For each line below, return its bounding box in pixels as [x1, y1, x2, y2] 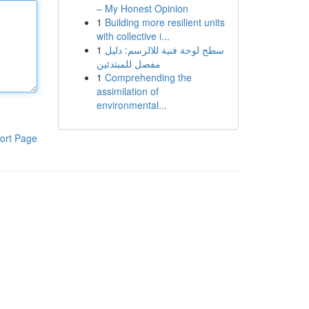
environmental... [96, 98, 167, 112]
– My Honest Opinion [96, 1, 188, 15]
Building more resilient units [104, 15, 225, 29]
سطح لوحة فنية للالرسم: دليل [104, 43, 224, 57]
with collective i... [96, 29, 170, 43]
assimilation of [96, 84, 159, 98]
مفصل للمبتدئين [96, 57, 161, 70]
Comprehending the [104, 70, 192, 84]
